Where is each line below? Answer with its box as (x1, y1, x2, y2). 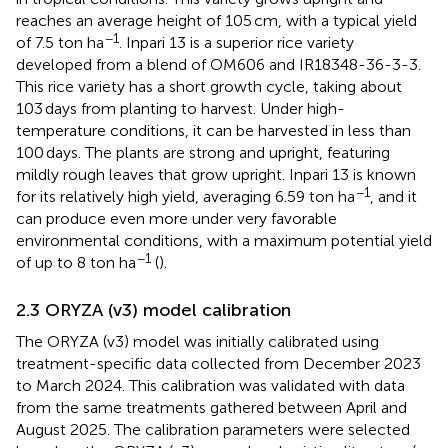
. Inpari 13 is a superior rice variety (119, 32, 354, 52)
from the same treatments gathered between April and (16, 397, 407, 417)
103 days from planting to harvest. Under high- (16, 98, 345, 118)
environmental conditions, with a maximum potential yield (16, 230, 432, 250)
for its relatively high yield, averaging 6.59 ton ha (16, 186, 355, 206)
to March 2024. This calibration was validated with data (16, 375, 405, 395)
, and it (370, 186, 417, 206)
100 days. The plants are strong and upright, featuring (16, 142, 390, 162)
